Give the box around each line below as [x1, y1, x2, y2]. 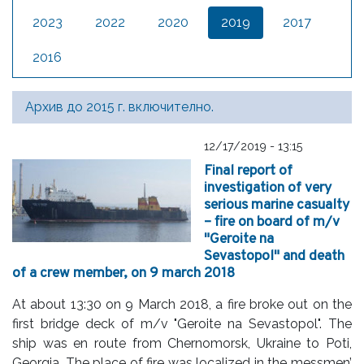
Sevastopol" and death [204, 247, 344, 266]
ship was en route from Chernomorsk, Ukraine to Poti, [12, 336, 352, 352]
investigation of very [204, 179, 331, 198]
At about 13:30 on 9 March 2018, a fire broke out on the [12, 297, 352, 313]
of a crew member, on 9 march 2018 [12, 264, 235, 284]
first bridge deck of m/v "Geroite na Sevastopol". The [12, 316, 352, 332]
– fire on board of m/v [204, 213, 340, 232]
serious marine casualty [204, 196, 349, 215]
